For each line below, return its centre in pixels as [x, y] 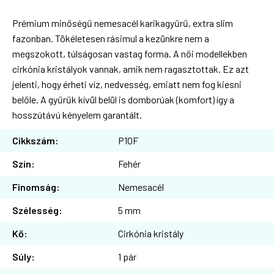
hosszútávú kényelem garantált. [77, 115]
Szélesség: [37, 210]
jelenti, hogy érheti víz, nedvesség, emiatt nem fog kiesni [127, 84]
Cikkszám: [35, 140]
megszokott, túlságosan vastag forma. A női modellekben [130, 54]
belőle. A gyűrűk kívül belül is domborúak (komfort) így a [123, 99]
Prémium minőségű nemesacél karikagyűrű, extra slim [123, 23]
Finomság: [36, 187]
